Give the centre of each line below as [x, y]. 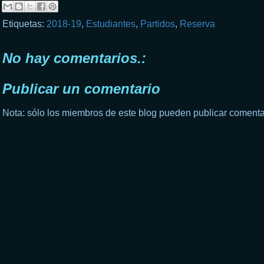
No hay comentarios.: [74, 58]
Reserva [197, 24]
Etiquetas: [24, 24]
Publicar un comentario [81, 88]
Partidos [158, 24]
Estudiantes [111, 24]
